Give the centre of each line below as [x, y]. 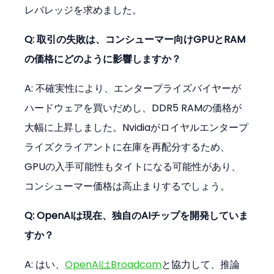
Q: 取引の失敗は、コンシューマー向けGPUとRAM [135, 39]
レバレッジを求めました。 [83, 10]
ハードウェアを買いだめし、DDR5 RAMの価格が [133, 108]
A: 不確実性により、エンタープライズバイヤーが [133, 88]
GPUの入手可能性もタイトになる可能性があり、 [133, 166]
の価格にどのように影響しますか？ [103, 59]
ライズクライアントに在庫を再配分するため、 [128, 147]
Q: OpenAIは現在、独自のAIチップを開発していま [137, 215]
